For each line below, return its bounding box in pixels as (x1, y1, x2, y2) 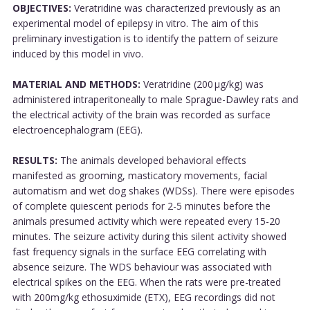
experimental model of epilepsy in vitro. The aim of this (12, 16, 259, 30)
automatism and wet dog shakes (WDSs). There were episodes (12, 183, 295, 197)
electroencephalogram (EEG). (12, 122, 143, 136)
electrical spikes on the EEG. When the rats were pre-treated (12, 275, 281, 289)
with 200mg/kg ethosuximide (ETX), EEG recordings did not (12, 290, 275, 304)
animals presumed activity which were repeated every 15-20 (12, 214, 280, 228)
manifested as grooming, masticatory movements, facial (12, 168, 267, 182)
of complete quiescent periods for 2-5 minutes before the (12, 199, 271, 212)
